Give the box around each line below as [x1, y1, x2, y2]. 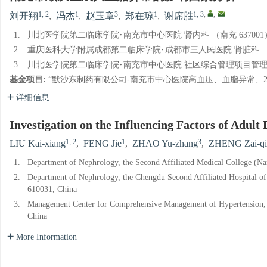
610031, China [27, 185, 77, 194]
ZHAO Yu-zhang [132, 138, 198, 150]
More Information [16, 232, 77, 242]
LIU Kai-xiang [10, 138, 66, 150]
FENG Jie [83, 138, 122, 150]
